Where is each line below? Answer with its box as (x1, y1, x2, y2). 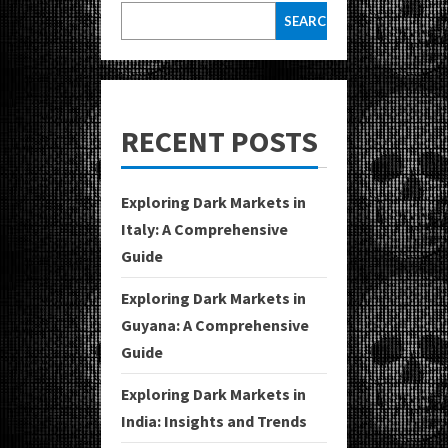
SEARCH (283, 12, 336, 29)
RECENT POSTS (121, 121, 318, 160)
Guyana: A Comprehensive (121, 314, 309, 335)
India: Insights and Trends (121, 410, 307, 431)
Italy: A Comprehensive (121, 218, 288, 239)
